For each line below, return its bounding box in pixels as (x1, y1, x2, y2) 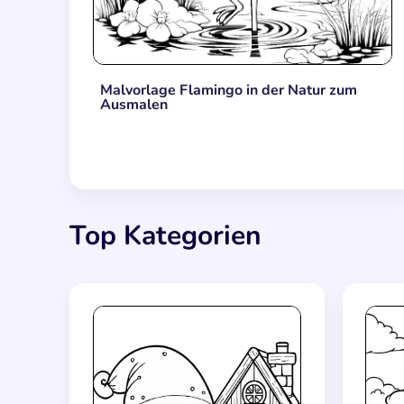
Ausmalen (99, 95, 168, 115)
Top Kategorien (69, 216, 262, 254)
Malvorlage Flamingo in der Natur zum (99, 80, 357, 101)
